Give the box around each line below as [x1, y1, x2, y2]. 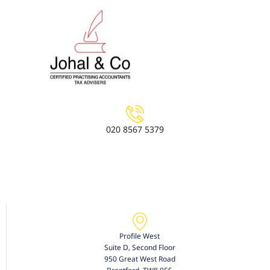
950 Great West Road [104, 254, 175, 264]
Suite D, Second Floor [104, 242, 175, 253]
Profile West [119, 231, 160, 241]
